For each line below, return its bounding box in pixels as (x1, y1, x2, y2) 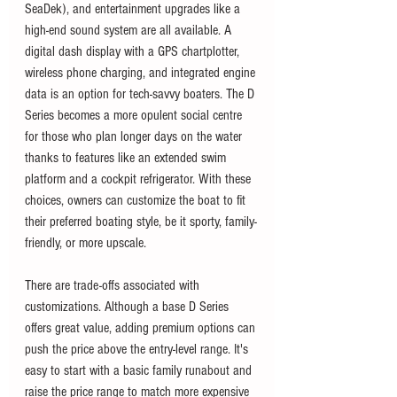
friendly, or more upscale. (25, 235, 146, 252)
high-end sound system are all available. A (25, 22, 235, 39)
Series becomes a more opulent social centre (25, 107, 245, 124)
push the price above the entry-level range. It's (25, 341, 252, 358)
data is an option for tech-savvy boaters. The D (25, 86, 258, 103)
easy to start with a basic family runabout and (25, 362, 255, 379)
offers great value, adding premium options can (25, 320, 259, 337)
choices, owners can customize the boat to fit (25, 192, 249, 209)
